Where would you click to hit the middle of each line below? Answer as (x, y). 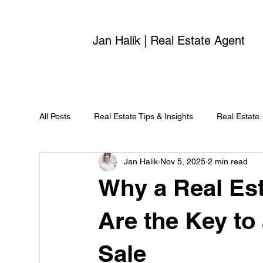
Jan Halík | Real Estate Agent (169, 41)
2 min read (228, 162)
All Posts (55, 117)
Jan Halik (141, 162)
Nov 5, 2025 (183, 162)
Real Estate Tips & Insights (144, 117)
